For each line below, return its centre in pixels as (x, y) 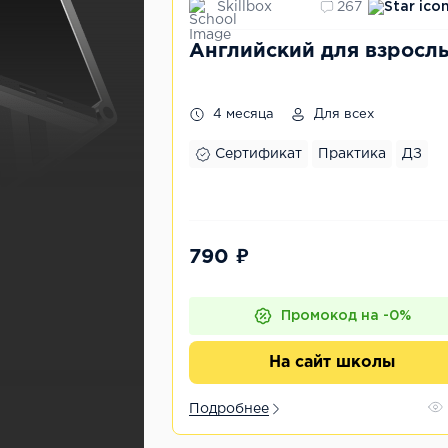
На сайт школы (332, 362)
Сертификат (258, 154)
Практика (352, 154)
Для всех (342, 114)
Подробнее (229, 409)
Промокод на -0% (346, 316)
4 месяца (241, 114)
